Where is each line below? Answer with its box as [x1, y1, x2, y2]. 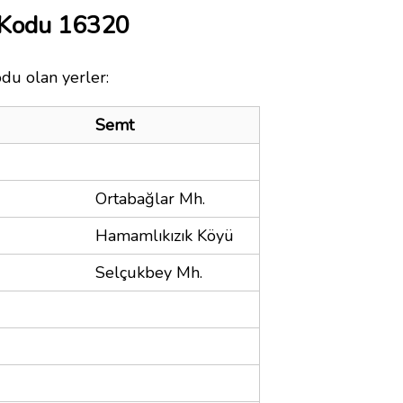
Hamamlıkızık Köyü [95, 224, 234, 246]
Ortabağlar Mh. [95, 187, 205, 210]
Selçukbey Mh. [95, 261, 202, 283]
